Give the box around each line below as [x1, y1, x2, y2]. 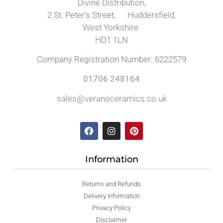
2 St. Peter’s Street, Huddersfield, [47, 9, 176, 20]
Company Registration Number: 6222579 [37, 54, 186, 65]
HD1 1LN [95, 34, 128, 45]
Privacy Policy [92, 204, 131, 212]
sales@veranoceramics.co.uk [56, 93, 167, 104]
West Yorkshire [83, 22, 140, 32]
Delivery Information [83, 192, 140, 200]
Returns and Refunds [82, 180, 141, 188]
